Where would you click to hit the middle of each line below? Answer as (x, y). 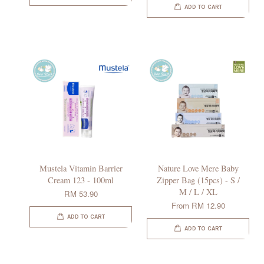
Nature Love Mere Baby (198, 169)
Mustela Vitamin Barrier (81, 169)
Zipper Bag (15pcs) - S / (198, 180)
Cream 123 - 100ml (81, 180)
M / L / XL (198, 192)
